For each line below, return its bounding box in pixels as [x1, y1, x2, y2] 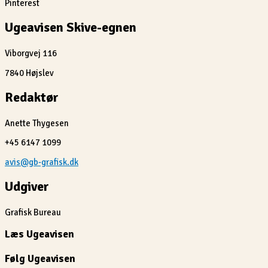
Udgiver [5, 178, 49, 195]
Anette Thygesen [5, 117, 69, 129]
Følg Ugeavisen [5, 252, 75, 266]
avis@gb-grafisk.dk [5, 157, 78, 168]
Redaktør [5, 89, 59, 105]
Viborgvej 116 [5, 48, 57, 59]
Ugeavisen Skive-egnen [5, 19, 136, 36]
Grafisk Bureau [5, 207, 61, 218]
